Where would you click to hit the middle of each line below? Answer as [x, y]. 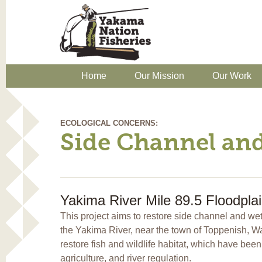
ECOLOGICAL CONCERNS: [109, 123]
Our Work [232, 75]
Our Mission [159, 75]
